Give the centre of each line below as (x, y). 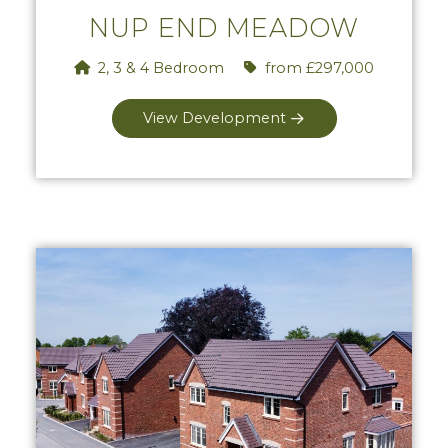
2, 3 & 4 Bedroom (159, 67)
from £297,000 (317, 67)
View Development (214, 117)
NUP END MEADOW (224, 27)
